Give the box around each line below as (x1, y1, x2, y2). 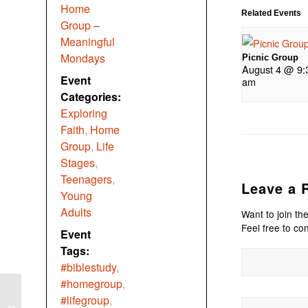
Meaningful (60, 34, 115, 50)
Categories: (60, 89, 121, 105)
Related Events (241, 8, 301, 18)
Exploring (60, 105, 107, 122)
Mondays (60, 50, 105, 67)
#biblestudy (60, 259, 116, 276)
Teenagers (60, 171, 112, 188)
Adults (60, 204, 91, 221)
